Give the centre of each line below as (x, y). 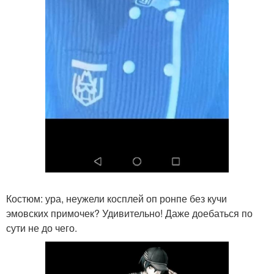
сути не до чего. (42, 228)
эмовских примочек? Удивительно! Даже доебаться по (129, 213)
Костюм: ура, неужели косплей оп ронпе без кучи (117, 198)
